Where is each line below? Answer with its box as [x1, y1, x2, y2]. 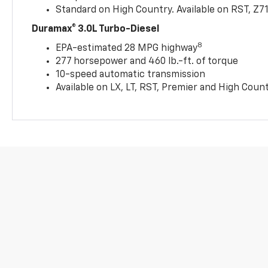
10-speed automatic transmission [56, 69, 206, 80]
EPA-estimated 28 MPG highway [56, 43, 198, 53]
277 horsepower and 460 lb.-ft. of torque [56, 56, 239, 66]
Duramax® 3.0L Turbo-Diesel [32, 24, 160, 34]
